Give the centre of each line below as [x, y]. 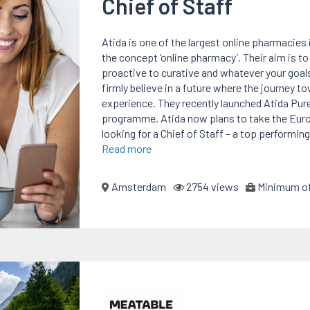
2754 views [211, 186]
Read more [126, 148]
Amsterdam [137, 186]
